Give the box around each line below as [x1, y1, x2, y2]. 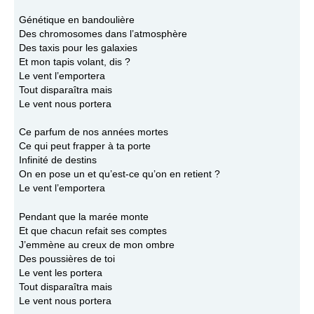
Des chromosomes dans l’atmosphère [18, 28, 187, 39]
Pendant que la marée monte [18, 211, 149, 222]
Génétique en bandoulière [18, 14, 135, 25]
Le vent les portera [18, 267, 102, 278]
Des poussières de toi [18, 253, 115, 264]
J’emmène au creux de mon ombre [18, 239, 175, 250]
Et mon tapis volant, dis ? [18, 56, 130, 67]
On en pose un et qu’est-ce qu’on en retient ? [18, 169, 220, 180]
